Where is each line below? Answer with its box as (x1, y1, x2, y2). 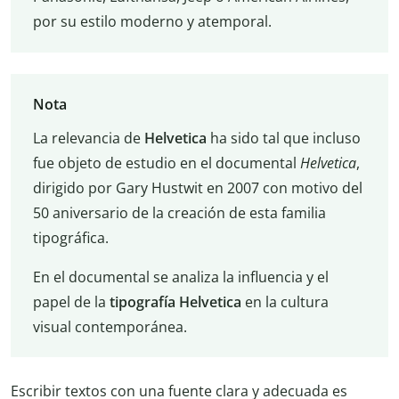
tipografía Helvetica (109, 291, 241, 312)
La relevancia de (32, 127, 144, 148)
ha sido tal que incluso (206, 127, 361, 148)
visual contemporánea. (32, 316, 187, 337)
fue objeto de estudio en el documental (32, 152, 300, 173)
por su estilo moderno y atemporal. (32, 12, 272, 32)
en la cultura (240, 291, 329, 312)
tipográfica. (32, 227, 109, 248)
